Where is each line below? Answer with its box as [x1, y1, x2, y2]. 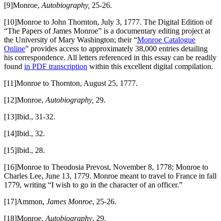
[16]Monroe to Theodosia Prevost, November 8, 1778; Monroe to [4, 162, 208, 171]
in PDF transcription [24, 62, 87, 71]
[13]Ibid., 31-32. [4, 112, 55, 121]
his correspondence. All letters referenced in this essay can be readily [4, 53, 217, 62]
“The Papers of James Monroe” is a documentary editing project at [4, 26, 210, 35]
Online [4, 44, 25, 53]
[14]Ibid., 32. [4, 129, 45, 138]
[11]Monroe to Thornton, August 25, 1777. [4, 78, 138, 87]
